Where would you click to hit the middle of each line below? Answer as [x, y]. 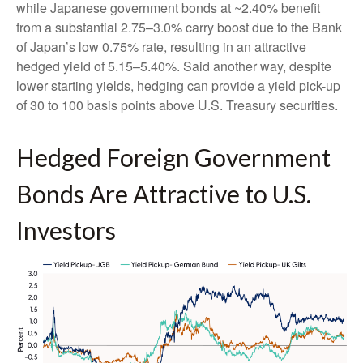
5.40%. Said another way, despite [236, 66]
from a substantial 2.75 [81, 27]
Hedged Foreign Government [173, 157]
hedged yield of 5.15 [75, 66]
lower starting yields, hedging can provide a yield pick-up [178, 85]
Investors [68, 230]
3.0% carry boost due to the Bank [248, 27]
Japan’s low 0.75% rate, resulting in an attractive [168, 46]
